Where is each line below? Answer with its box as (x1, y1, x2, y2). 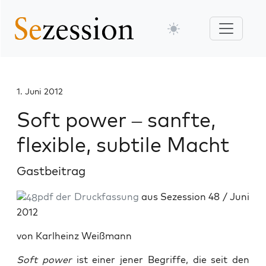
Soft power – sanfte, (17, 107, 216, 132)
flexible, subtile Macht (17, 132, 229, 157)
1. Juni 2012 (17, 86, 63, 97)
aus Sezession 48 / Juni (138, 191, 250, 202)
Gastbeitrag (17, 163, 85, 178)
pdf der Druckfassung (37, 191, 139, 202)
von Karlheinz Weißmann (17, 230, 132, 242)
